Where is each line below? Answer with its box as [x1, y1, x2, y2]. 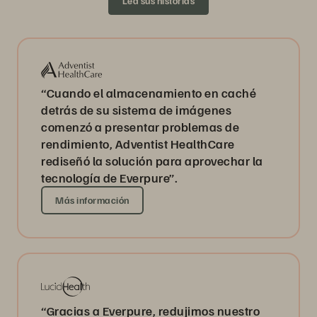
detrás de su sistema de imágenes [41, 102, 231, 118]
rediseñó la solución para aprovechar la [41, 153, 263, 169]
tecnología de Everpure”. [41, 170, 178, 186]
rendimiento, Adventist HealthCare [41, 136, 235, 152]
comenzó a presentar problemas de [41, 119, 239, 135]
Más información [55, 194, 129, 207]
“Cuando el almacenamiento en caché [41, 85, 256, 101]
